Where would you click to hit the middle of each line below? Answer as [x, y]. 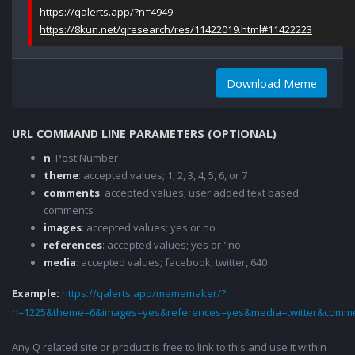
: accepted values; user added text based [199, 193]
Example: [37, 294]
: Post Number [84, 158]
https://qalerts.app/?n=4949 [106, 12]
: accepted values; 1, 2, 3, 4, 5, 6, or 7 [163, 176]
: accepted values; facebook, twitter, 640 [172, 263]
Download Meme [272, 83]
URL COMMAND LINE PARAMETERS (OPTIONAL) [144, 134]
